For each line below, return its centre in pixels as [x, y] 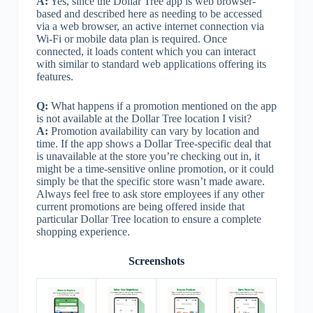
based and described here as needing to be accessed [149, 13]
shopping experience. [83, 231]
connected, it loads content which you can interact [146, 51]
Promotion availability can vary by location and [153, 131]
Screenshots [156, 261]
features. [54, 76]
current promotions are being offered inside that [140, 206]
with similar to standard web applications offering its [151, 64]
